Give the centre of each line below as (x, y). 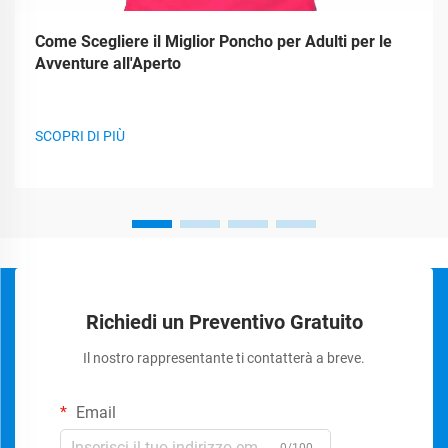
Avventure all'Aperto (108, 63)
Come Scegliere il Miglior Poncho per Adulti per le (213, 41)
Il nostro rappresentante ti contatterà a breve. (224, 358)
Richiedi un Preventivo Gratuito (224, 322)
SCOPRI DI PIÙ (80, 136)
